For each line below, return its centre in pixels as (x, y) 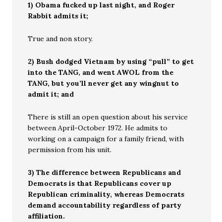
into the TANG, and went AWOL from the (101, 72)
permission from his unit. (70, 150)
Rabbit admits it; (58, 16)
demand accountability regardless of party (105, 205)
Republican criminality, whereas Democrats (106, 194)
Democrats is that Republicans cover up (100, 183)
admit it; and (51, 94)
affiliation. (47, 216)
